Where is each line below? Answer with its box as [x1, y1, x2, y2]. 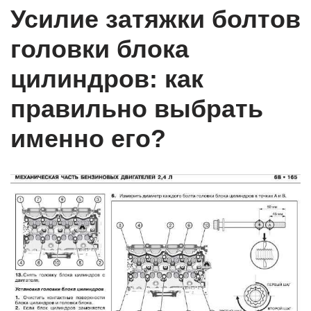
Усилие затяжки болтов [10, 5, 301, 34]
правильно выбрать [10, 94, 263, 124]
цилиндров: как [10, 65, 203, 94]
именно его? [10, 124, 166, 153]
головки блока [10, 35, 189, 64]
